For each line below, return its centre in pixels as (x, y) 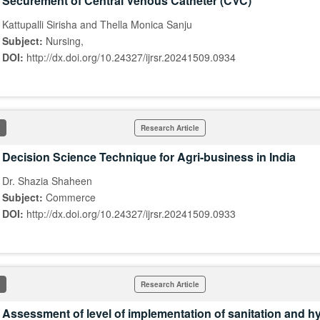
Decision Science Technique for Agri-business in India (149, 157)
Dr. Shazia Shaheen (47, 181)
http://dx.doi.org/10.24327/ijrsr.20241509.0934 (131, 57)
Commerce (71, 197)
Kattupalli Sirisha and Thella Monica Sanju (97, 24)
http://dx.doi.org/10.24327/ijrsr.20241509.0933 (131, 214)
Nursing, (65, 41)
